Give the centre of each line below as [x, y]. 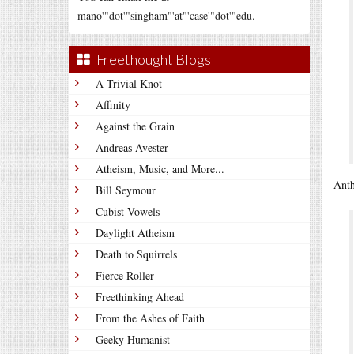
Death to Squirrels [136, 254]
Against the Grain [135, 126]
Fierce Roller [125, 275]
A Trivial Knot [129, 83]
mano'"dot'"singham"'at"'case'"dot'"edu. [166, 15]
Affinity [113, 105]
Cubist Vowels [128, 211]
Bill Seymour [126, 190]
